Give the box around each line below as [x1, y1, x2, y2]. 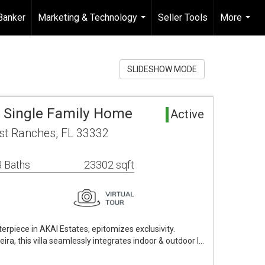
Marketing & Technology [38, 12, 137, 23]
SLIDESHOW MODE [127, 64, 197, 74]
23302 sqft [84, 159, 134, 171]
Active [170, 107, 204, 121]
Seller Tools [158, 12, 208, 23]
